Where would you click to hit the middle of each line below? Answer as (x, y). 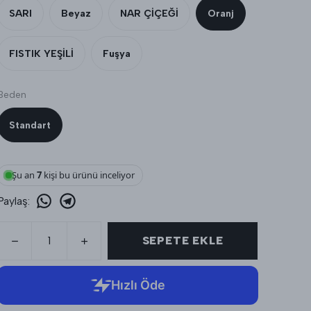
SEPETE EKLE (183, 241)
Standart (30, 125)
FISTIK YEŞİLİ (41, 53)
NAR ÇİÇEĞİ (149, 13)
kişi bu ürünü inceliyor (88, 175)
